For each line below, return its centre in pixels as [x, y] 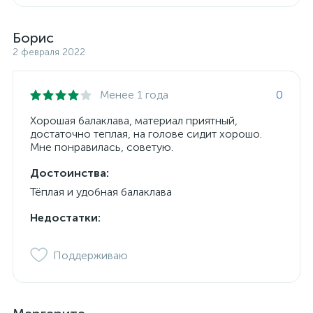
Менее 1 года [134, 95]
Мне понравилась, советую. [102, 147]
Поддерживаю [90, 255]
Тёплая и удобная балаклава [101, 192]
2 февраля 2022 [49, 52]
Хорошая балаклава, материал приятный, [134, 121]
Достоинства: [70, 173]
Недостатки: [65, 218]
